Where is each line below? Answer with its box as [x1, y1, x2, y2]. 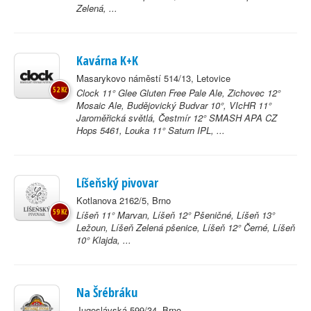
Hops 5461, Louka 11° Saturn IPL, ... [76, 124, 225, 137]
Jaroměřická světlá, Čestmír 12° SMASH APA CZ [76, 111, 277, 124]
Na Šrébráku [76, 284, 137, 301]
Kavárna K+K [76, 52, 138, 69]
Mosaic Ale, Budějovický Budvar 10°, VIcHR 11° [76, 99, 271, 112]
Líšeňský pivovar [76, 174, 158, 191]
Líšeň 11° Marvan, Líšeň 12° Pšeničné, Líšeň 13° [76, 208, 275, 221]
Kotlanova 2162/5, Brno [76, 194, 171, 207]
